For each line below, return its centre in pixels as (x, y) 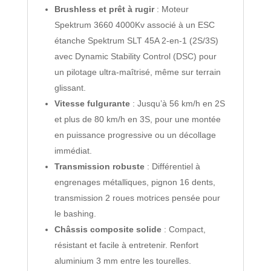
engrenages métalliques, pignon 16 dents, (135, 182)
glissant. (70, 87)
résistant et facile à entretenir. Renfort (126, 245)
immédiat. (73, 150)
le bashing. (75, 213)
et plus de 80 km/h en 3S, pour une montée (137, 119)
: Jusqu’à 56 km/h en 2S (177, 103)
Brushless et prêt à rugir (104, 9)
